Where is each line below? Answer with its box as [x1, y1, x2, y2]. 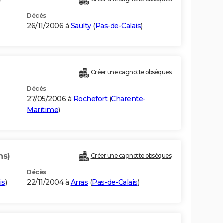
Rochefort [73, 94, 107, 104]
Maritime [27, 105, 58, 114]
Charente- [111, 94, 146, 104]
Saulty [70, 21, 91, 31]
